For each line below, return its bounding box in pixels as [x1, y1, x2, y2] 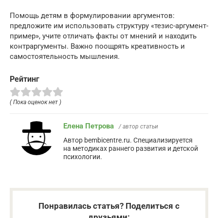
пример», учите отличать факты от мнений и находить [10, 32, 197, 40]
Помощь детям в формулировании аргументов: [10, 11, 175, 20]
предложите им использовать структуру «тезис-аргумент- [10, 21, 208, 30]
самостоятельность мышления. [10, 52, 120, 61]
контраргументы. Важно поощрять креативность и [10, 42, 185, 51]
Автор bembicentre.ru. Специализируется [63, 136, 193, 144]
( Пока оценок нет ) [10, 98, 61, 106]
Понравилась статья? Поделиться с [38, 200, 180, 211]
